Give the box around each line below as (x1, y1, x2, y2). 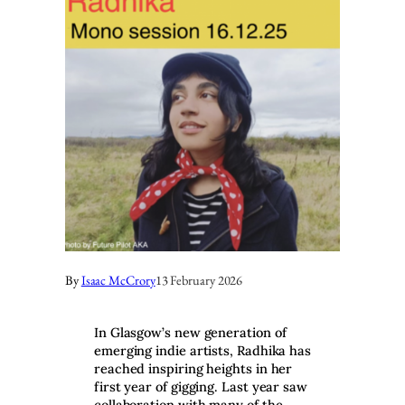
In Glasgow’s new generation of (94, 324, 287, 342)
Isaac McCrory (80, 270, 155, 288)
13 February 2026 (155, 270, 243, 288)
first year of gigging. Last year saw (94, 378, 307, 396)
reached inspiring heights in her (94, 360, 293, 378)
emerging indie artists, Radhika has (94, 342, 312, 360)
